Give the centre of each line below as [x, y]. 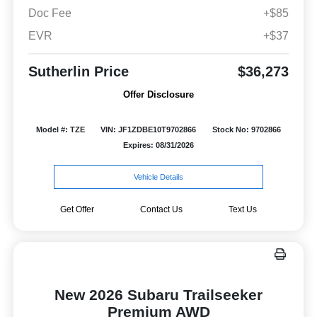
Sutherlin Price [78, 71]
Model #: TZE [60, 129]
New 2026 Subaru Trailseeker [158, 294]
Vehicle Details [158, 177]
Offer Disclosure [158, 94]
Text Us [242, 209]
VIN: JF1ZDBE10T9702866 [149, 129]
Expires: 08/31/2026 [158, 145]
